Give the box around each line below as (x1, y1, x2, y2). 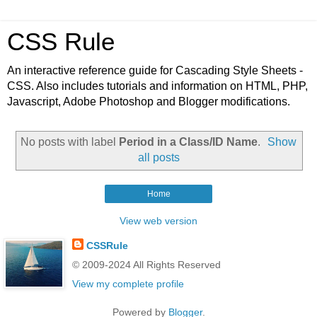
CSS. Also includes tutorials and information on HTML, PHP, (7, 80, 308, 92)
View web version (120, 214, 197, 226)
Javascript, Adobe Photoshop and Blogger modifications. (7, 96, 290, 108)
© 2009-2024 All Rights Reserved (71, 258, 221, 270)
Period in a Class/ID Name (118, 135, 258, 148)
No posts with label (20, 135, 119, 148)
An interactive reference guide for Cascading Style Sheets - (7, 64, 303, 76)
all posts (137, 151, 180, 163)
